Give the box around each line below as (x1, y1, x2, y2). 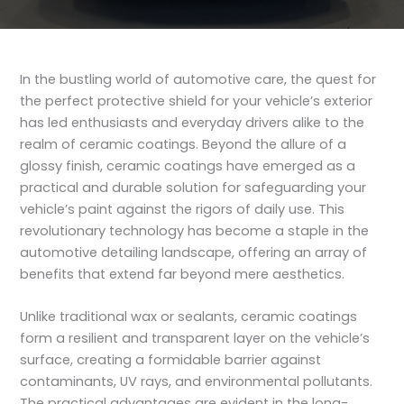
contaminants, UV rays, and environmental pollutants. (20, 372, 373, 391)
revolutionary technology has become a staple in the (20, 221, 370, 240)
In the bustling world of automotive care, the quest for (20, 69, 377, 88)
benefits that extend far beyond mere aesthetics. (20, 264, 345, 283)
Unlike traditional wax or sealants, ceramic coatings (20, 308, 358, 326)
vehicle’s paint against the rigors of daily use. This (20, 199, 345, 218)
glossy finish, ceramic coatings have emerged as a (20, 156, 356, 175)
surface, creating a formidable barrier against (20, 351, 322, 370)
